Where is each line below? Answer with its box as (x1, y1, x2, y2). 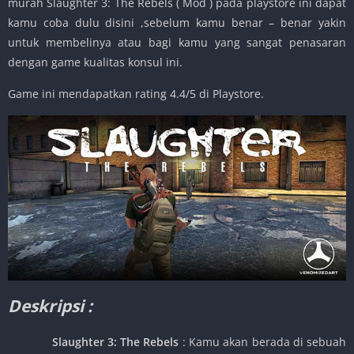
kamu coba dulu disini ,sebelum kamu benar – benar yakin (8, 14, 346, 30)
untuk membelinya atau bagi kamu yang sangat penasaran (8, 34, 346, 50)
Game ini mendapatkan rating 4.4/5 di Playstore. (8, 85, 264, 101)
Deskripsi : (8, 294, 92, 317)
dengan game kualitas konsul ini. (8, 54, 183, 70)
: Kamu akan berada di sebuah (182, 333, 347, 349)
